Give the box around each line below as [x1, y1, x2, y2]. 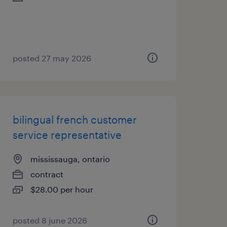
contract [30, 169, 63, 179]
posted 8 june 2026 [12, 215, 87, 225]
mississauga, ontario [30, 154, 110, 164]
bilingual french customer [12, 113, 137, 126]
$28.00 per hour [30, 184, 93, 194]
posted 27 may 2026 [12, 53, 91, 63]
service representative [12, 129, 122, 141]
